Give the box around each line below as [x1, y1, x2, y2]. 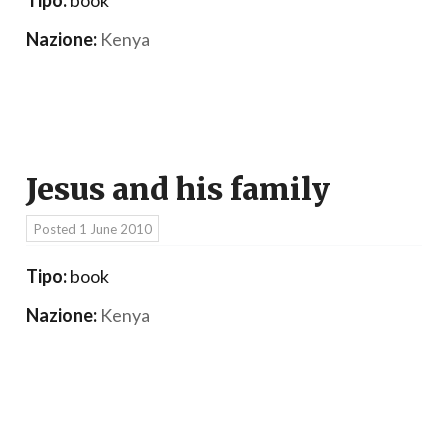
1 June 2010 [78, 220, 152, 237]
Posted [33, 220, 79, 237]
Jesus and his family [26, 171, 330, 209]
